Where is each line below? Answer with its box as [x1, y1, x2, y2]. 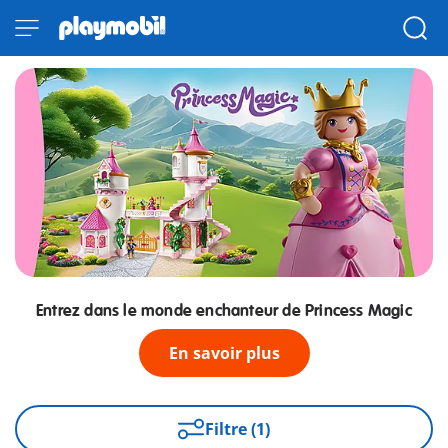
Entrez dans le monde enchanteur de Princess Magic [36, 301, 412, 322]
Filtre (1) [205, 418, 271, 441]
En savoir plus [168, 342, 280, 365]
